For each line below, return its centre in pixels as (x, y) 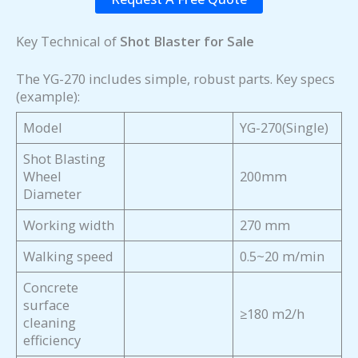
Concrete (51, 288)
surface (47, 305)
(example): (48, 96)
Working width (69, 225)
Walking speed (69, 257)
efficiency (52, 340)
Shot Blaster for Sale (187, 42)
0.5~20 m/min (282, 257)
